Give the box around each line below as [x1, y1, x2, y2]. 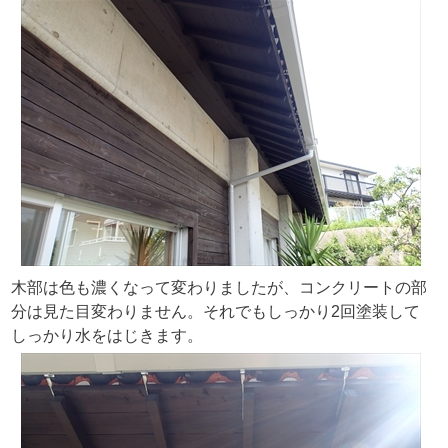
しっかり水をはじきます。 [10, 326, 203, 344]
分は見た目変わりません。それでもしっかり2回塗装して [10, 302, 420, 320]
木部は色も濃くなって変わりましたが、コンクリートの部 [10, 278, 427, 296]
